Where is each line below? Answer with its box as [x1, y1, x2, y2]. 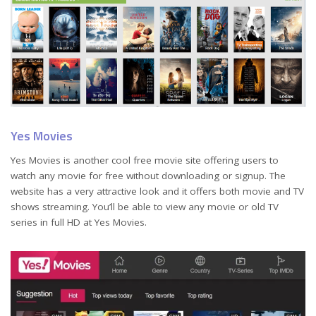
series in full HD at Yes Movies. [11, 216, 147, 229]
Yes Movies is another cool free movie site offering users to [11, 154, 279, 167]
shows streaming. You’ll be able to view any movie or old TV [11, 200, 279, 214]
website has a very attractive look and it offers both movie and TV [11, 185, 304, 198]
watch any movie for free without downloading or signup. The [11, 169, 286, 183]
